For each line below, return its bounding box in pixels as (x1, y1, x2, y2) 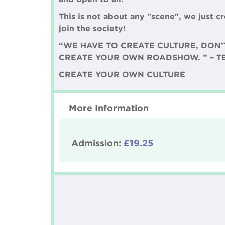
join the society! (59, 24, 126, 33)
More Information (69, 103, 149, 113)
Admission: (71, 138, 124, 148)
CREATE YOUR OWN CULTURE (59, 70, 185, 79)
